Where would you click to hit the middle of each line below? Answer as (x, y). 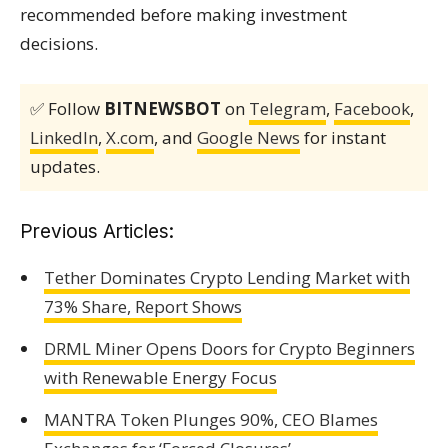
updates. (65, 166)
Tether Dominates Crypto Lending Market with (226, 277)
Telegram (287, 108)
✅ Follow (67, 108)
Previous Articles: (97, 231)
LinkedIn (64, 137)
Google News (248, 137)
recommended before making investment (183, 14)
